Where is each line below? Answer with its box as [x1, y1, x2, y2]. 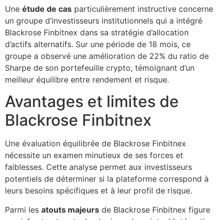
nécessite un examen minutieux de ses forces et [5, 150, 183, 161]
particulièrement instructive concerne [72, 3, 213, 14]
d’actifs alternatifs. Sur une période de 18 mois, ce [5, 39, 191, 49]
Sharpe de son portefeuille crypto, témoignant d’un [5, 62, 194, 73]
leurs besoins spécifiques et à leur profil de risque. [5, 186, 192, 196]
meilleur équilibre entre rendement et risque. [5, 74, 169, 84]
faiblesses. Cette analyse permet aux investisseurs [5, 162, 192, 172]
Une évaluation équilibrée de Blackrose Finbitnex [5, 138, 186, 149]
